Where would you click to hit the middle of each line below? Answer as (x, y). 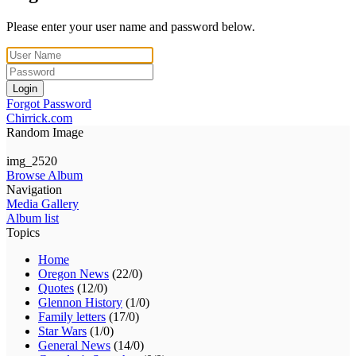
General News (74, 345)
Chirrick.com (39, 118)
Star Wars (62, 331)
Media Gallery (43, 203)
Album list (33, 218)
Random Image (45, 132)
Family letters (72, 316)
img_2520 (32, 161)
